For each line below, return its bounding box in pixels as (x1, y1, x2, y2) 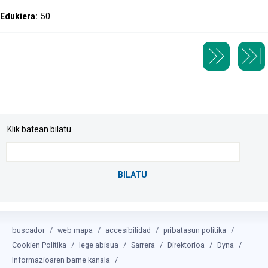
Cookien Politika (12, 240, 66, 250)
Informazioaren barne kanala (12, 255, 110, 265)
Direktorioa (167, 240, 205, 250)
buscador (12, 226, 45, 235)
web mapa (57, 226, 93, 235)
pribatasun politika (163, 226, 226, 235)
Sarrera (131, 240, 155, 250)
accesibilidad (105, 226, 151, 235)
